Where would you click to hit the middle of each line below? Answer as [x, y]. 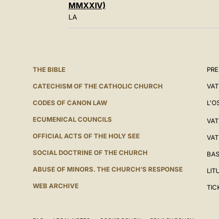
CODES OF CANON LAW [70, 103]
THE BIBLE [49, 69]
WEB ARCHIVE [55, 186]
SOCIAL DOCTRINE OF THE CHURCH [90, 153]
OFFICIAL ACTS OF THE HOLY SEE [86, 136]
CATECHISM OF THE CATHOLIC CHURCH [98, 86]
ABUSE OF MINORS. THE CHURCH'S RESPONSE [108, 169]
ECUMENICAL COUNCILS [72, 119]
